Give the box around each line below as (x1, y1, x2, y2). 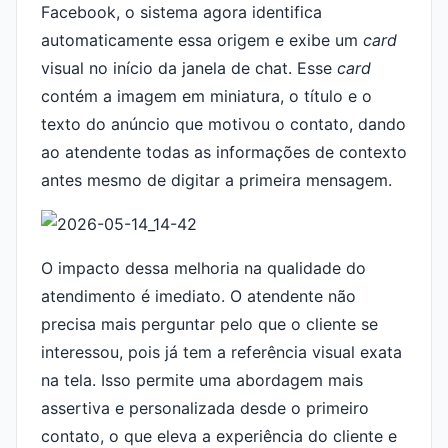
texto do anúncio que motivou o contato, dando (41, 114, 406, 134)
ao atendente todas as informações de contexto (41, 142, 407, 162)
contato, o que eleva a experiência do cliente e (41, 426, 397, 446)
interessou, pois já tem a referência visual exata (41, 342, 402, 362)
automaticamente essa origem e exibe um (41, 30, 363, 50)
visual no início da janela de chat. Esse (41, 58, 337, 78)
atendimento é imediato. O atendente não (41, 286, 356, 306)
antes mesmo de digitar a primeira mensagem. (41, 170, 392, 190)
